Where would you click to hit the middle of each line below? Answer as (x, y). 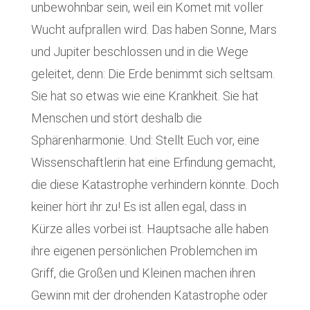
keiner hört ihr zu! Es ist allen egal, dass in (138, 207)
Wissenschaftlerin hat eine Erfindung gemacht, (153, 163)
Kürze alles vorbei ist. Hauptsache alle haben (149, 229)
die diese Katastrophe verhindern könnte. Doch (155, 185)
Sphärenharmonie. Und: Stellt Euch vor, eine (145, 140)
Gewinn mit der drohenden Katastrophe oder (149, 295)
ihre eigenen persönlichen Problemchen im (144, 251)
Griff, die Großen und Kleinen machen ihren (143, 273)
